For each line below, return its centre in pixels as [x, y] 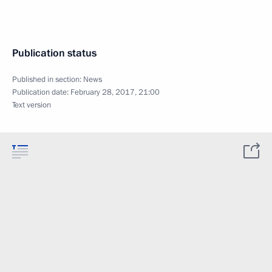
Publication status [54, 53]
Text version [32, 105]
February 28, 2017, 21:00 [115, 92]
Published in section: [48, 79]
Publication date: [41, 92]
